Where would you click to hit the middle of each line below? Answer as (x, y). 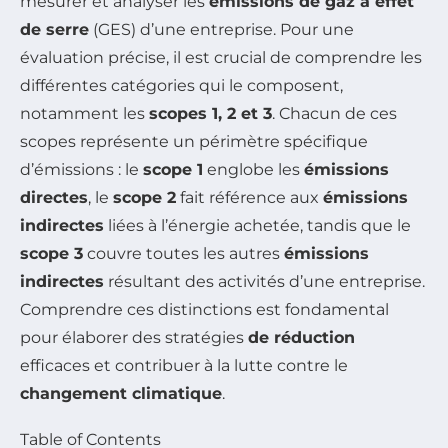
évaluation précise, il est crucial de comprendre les (221, 58)
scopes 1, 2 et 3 (210, 114)
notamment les (84, 114)
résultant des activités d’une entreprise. (264, 282)
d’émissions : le (81, 170)
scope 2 (144, 198)
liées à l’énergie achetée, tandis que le (257, 226)
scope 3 (51, 254)
